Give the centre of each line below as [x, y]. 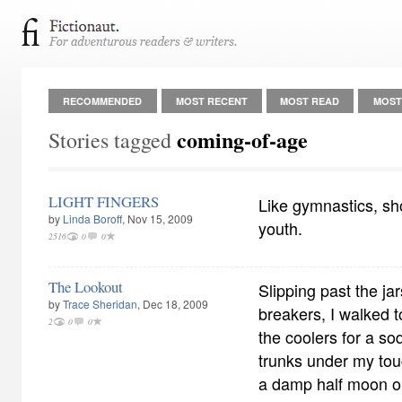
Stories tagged [113, 140]
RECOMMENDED [103, 100]
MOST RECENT [211, 100]
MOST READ [310, 100]
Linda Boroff [92, 218]
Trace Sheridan [100, 304]
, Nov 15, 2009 [157, 218]
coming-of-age [242, 140]
